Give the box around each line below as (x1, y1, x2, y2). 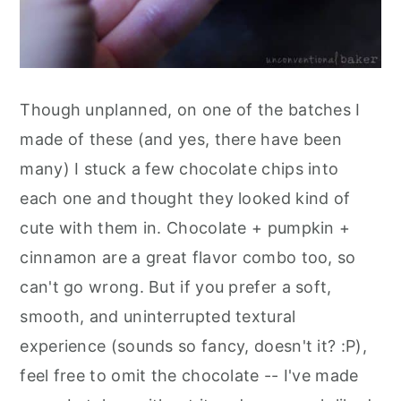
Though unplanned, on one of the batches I (20, 99, 361, 119)
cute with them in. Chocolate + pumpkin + (20, 218, 351, 237)
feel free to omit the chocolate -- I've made (20, 365, 359, 385)
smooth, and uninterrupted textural (20, 306, 296, 326)
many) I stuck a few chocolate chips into (20, 158, 339, 178)
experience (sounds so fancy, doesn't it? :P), (20, 336, 367, 355)
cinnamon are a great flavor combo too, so (20, 247, 356, 267)
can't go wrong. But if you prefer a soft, (20, 277, 332, 296)
